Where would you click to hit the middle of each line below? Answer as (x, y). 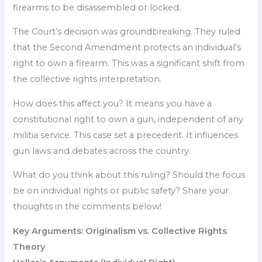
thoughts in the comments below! (87, 207)
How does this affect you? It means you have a (113, 103)
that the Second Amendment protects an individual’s (127, 48)
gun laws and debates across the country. (102, 151)
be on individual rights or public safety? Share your (121, 191)
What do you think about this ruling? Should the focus (129, 175)
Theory (29, 247)
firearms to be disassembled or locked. (97, 7)
